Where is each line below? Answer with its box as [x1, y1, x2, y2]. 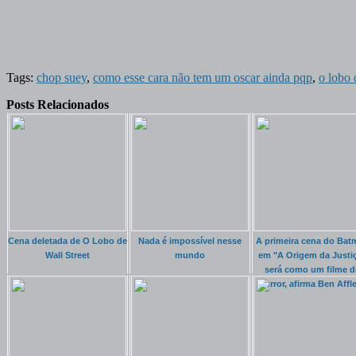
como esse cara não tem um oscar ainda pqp [93, 70, 312, 84]
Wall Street [45, 250, 90, 260]
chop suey [37, 70, 87, 84]
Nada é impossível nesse [138, 235, 242, 246]
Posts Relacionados [6, 97, 109, 111]
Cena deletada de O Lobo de [8, 235, 127, 246]
